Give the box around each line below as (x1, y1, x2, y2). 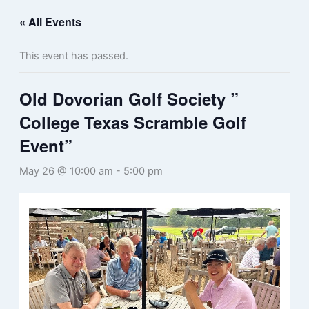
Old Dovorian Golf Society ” (19, 87, 239, 110)
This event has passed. (19, 50, 128, 62)
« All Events (19, 14, 81, 30)
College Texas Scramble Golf (19, 110, 246, 134)
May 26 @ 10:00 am (19, 165, 113, 177)
